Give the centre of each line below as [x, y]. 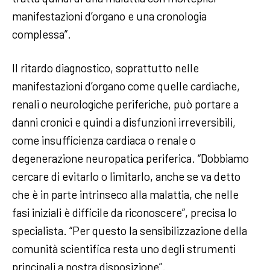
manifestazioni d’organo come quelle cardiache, [126, 86]
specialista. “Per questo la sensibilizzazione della [130, 230]
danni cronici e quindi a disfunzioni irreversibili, [124, 122]
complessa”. [43, 34]
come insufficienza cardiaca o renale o [104, 140]
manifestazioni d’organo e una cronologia [109, 16]
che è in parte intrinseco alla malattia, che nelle [125, 194]
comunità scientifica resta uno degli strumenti [124, 248]
